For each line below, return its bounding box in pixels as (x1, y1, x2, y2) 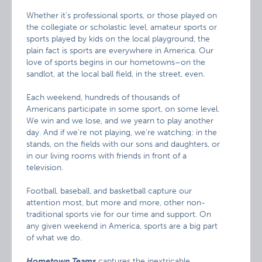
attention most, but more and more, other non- (26, 198, 206, 208)
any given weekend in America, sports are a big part (26, 221, 218, 231)
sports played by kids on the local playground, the (26, 34, 211, 44)
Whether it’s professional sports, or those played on (26, 11, 218, 20)
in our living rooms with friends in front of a (26, 151, 187, 161)
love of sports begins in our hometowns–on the (26, 57, 206, 67)
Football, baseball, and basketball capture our (26, 186, 192, 196)
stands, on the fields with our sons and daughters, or (26, 139, 220, 149)
